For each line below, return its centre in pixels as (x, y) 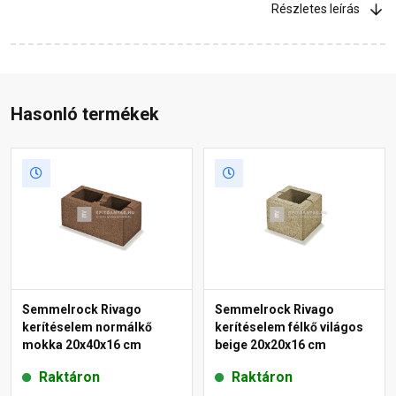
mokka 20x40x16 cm (82, 344)
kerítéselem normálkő (87, 327)
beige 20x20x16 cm (270, 344)
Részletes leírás (316, 9)
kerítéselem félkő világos (289, 327)
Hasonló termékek (85, 114)
